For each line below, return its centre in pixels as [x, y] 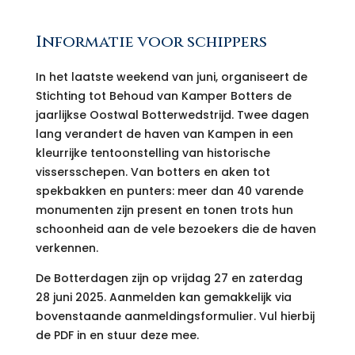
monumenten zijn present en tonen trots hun [164, 210]
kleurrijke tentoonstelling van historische [153, 153]
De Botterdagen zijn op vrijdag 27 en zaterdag [169, 279]
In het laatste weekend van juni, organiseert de [171, 77]
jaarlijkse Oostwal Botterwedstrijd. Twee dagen [172, 115]
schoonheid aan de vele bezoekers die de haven [176, 229]
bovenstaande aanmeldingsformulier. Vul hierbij [175, 317]
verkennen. [67, 248]
